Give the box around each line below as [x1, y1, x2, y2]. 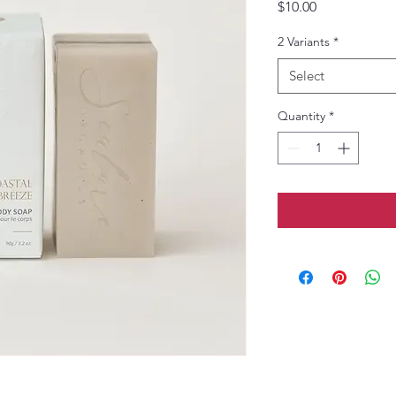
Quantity [278, 107, 325, 124]
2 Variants [278, 33, 330, 49]
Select [289, 66, 324, 84]
